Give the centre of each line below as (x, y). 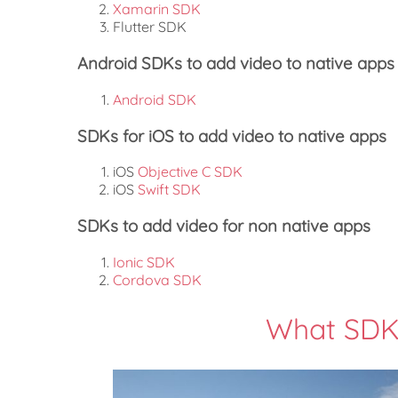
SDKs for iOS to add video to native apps (232, 135)
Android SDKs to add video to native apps (236, 64)
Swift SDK (169, 190)
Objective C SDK (190, 172)
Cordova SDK (157, 279)
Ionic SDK (144, 262)
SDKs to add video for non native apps (224, 226)
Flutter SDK (150, 27)
